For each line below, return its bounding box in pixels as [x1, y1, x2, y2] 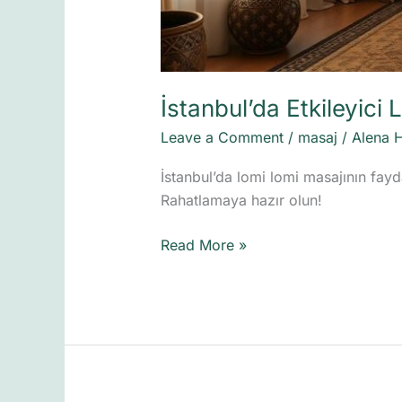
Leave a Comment [160, 127, 284, 146]
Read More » [160, 236, 247, 255]
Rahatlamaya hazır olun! [160, 191, 322, 210]
